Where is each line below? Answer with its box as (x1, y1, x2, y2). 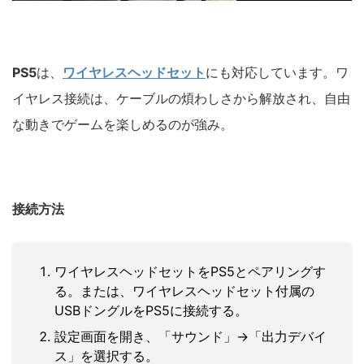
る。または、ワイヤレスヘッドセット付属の (54, 282, 314, 299)
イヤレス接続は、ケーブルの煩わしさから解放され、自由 (12, 89, 350, 106)
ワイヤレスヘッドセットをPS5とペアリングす (54, 262, 326, 279)
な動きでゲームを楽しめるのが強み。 (12, 115, 233, 132)
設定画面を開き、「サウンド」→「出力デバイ (54, 327, 327, 344)
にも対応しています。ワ (206, 63, 349, 80)
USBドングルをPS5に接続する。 (54, 301, 248, 318)
